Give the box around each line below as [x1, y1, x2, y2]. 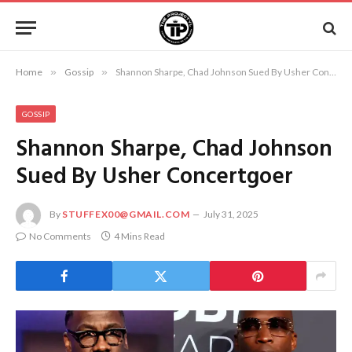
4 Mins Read [114, 230, 165, 242]
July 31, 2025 [203, 208, 259, 221]
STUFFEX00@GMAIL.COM [62, 208, 190, 221]
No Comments [29, 230, 91, 242]
